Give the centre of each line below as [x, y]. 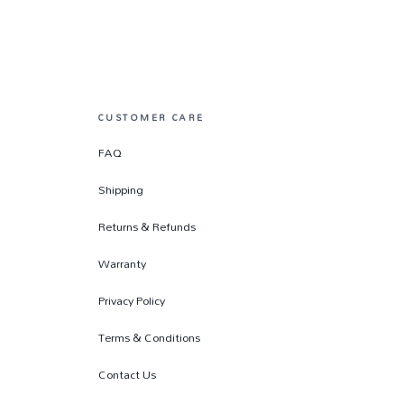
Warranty [122, 264]
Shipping [121, 190]
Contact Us [127, 375]
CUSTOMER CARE [151, 118]
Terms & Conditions [149, 338]
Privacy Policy [132, 301]
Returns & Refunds [147, 227]
